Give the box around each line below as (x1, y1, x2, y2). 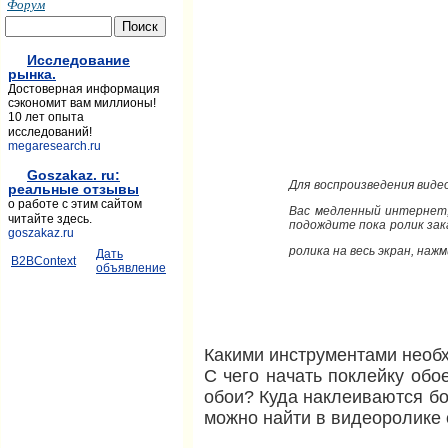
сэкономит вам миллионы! (8, 96, 156, 110)
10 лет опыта (8, 110, 84, 124)
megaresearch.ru (8, 139, 101, 153)
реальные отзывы (8, 181, 139, 197)
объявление (96, 261, 166, 275)
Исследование (27, 52, 130, 68)
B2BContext (11, 254, 76, 268)
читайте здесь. (8, 212, 92, 226)
